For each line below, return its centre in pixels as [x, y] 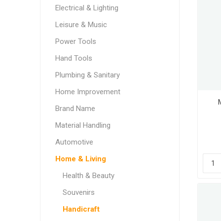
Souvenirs [78, 192]
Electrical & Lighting [87, 8]
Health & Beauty [88, 176]
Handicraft [81, 209]
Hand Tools [74, 58]
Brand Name [75, 109]
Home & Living [80, 159]
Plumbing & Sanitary [87, 75]
